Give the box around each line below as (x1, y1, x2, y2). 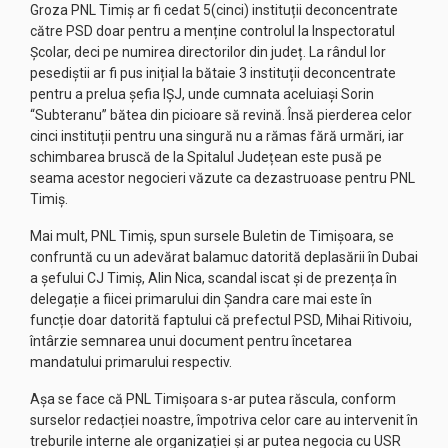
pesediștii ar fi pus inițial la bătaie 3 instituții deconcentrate (30, 65, 396, 81)
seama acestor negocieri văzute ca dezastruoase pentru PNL (30, 170, 415, 186)
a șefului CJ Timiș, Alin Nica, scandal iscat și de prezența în (30, 270, 397, 286)
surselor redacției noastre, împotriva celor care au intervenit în (30, 412, 418, 428)
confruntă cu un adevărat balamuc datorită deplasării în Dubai (30, 249, 418, 265)
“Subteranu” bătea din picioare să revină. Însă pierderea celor (30, 107, 412, 123)
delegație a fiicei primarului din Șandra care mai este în (30, 291, 372, 307)
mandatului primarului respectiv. (30, 354, 238, 370)
